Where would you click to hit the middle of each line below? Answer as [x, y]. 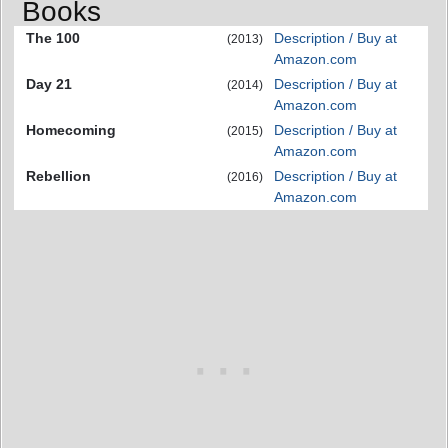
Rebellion [58, 176]
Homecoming [71, 130]
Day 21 [49, 84]
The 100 [53, 38]
